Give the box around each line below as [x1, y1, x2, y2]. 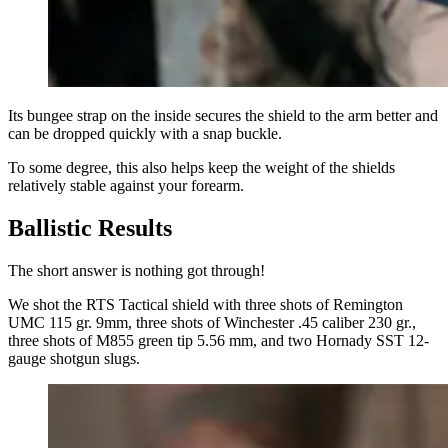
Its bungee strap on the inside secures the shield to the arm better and [8, 107, 438, 125]
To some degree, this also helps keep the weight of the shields [8, 159, 395, 177]
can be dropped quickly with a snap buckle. [8, 125, 282, 143]
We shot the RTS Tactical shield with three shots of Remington [8, 296, 403, 314]
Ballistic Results [8, 215, 172, 242]
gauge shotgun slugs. [8, 350, 140, 368]
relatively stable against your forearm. [8, 177, 244, 195]
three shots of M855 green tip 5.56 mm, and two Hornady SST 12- [8, 332, 429, 350]
